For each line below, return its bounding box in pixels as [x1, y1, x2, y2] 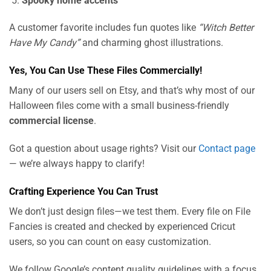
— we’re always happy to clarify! [9, 157, 145, 169]
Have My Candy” [9, 37, 80, 49]
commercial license [9, 115, 94, 127]
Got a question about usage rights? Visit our [9, 142, 198, 154]
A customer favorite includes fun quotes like [9, 22, 198, 34]
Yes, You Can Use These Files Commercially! [9, 65, 202, 77]
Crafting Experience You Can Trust [9, 185, 158, 197]
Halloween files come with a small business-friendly [9, 100, 229, 112]
